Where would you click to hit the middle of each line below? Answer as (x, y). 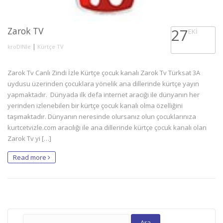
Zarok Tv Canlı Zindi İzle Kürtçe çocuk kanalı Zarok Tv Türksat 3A (104, 72)
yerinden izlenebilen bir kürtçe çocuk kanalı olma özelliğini (95, 105)
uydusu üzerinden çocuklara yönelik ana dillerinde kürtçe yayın (103, 83)
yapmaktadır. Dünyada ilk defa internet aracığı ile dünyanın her (104, 94)
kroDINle (19, 46)
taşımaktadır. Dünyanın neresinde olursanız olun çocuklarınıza (102, 116)
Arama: (33, 216)
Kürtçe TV (51, 46)
